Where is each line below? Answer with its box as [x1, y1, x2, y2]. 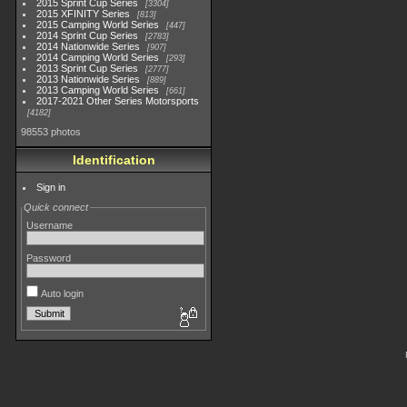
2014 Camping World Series [36, 52, 160, 63]
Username [26, 220, 73, 231]
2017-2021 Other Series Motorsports [36, 95, 200, 106]
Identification [72, 153, 155, 167]
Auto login [38, 288, 84, 299]
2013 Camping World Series [36, 84, 160, 95]
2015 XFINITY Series [36, 8, 131, 19]
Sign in [36, 182, 66, 193]
